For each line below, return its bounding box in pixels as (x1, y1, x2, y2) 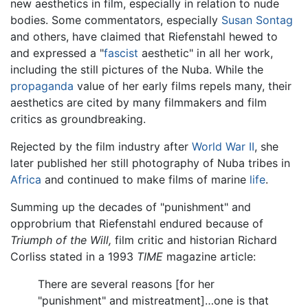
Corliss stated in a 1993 (10, 250, 137, 264)
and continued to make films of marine (41, 173, 250, 187)
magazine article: (163, 250, 256, 264)
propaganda (10, 79, 74, 93)
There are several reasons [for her (38, 277, 214, 291)
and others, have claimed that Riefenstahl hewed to (10, 30, 278, 44)
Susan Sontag (221, 13, 293, 27)
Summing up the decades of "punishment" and (10, 200, 251, 214)
